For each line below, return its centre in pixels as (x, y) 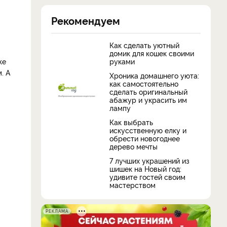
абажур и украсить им (148, 99)
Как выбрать (131, 122)
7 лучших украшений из (149, 160)
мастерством (133, 184)
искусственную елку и (148, 130)
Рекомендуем (86, 20)
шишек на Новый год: (145, 168)
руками (122, 61)
